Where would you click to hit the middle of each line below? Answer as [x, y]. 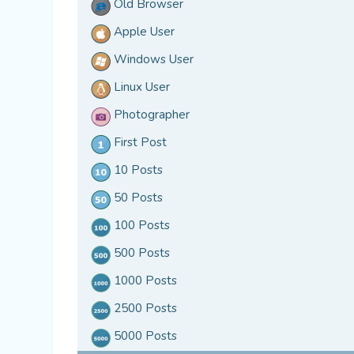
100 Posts [141, 226]
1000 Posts [144, 281]
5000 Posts [144, 336]
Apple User [143, 32]
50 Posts [137, 198]
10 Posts [137, 170]
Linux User [141, 87]
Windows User [153, 60]
